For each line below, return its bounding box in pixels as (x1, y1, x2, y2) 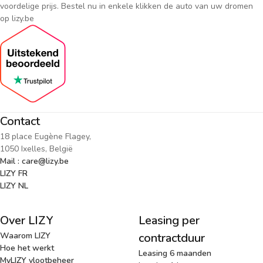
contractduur (139, 230, 205, 247)
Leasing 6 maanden (139, 248, 211, 259)
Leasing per (139, 213, 200, 229)
